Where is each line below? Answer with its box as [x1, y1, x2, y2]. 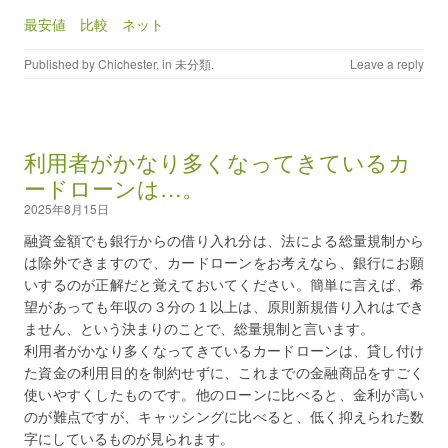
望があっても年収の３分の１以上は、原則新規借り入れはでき [24, 296, 424, 316]
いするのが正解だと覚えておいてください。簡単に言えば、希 [24, 274, 424, 294]
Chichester [98, 55, 156, 72]
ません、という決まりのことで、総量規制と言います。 [24, 318, 374, 338]
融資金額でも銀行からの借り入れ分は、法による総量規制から [24, 230, 424, 250]
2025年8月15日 [24, 200, 109, 217]
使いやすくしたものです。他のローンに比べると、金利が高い [24, 384, 424, 404]
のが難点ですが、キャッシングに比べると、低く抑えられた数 [24, 406, 424, 426]
